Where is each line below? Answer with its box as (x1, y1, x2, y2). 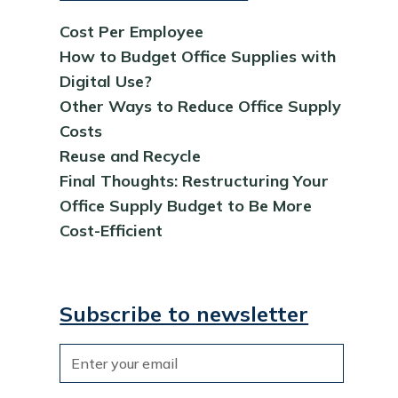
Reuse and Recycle (60, 146, 206, 167)
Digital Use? (60, 71, 157, 92)
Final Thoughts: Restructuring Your (60, 171, 330, 192)
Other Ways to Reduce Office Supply (60, 96, 342, 117)
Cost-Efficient (60, 220, 163, 242)
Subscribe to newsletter (60, 300, 309, 328)
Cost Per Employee (60, 21, 209, 43)
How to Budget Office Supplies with (60, 46, 337, 68)
